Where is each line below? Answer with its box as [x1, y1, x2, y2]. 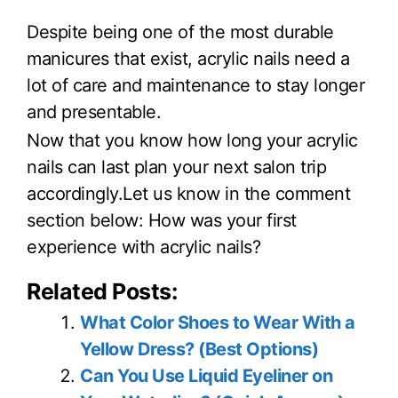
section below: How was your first [27, 209, 297, 231]
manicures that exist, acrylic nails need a [27, 48, 349, 69]
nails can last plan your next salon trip [27, 155, 326, 178]
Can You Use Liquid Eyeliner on [80, 364, 332, 386]
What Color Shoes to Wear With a [80, 311, 355, 333]
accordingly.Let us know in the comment [27, 182, 350, 204]
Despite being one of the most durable [27, 21, 334, 43]
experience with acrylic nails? [27, 235, 260, 258]
